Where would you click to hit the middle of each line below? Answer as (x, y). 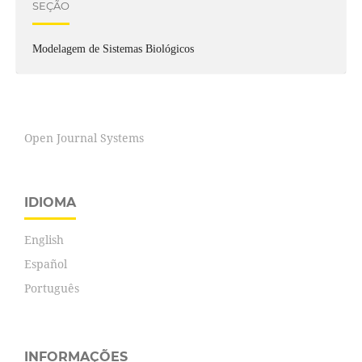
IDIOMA (50, 203)
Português (52, 288)
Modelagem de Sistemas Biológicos (113, 49)
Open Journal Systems (84, 138)
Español (46, 264)
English (44, 240)
